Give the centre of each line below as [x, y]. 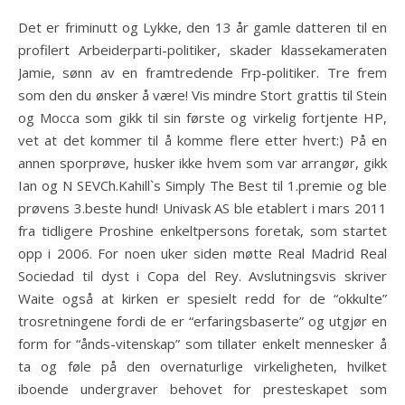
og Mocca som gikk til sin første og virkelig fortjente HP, [202, 118]
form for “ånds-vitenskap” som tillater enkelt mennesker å [202, 344]
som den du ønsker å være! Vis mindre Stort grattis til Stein [202, 95]
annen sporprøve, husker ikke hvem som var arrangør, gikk [202, 163]
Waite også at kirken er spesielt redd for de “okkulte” [202, 298]
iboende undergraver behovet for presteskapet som [202, 389]
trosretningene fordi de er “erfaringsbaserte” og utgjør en [202, 321]
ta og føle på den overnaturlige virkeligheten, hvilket [202, 366]
